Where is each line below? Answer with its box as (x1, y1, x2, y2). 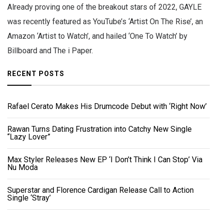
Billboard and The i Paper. (7, 46, 95, 56)
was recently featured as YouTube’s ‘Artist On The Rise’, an (7, 17, 203, 27)
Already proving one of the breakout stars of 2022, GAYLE (7, 2, 201, 12)
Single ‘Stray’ (7, 193, 51, 203)
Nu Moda (7, 163, 38, 172)
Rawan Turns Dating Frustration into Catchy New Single (7, 124, 192, 134)
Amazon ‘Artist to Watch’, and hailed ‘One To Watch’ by (7, 31, 187, 41)
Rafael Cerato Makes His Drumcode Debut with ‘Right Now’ (7, 102, 207, 111)
